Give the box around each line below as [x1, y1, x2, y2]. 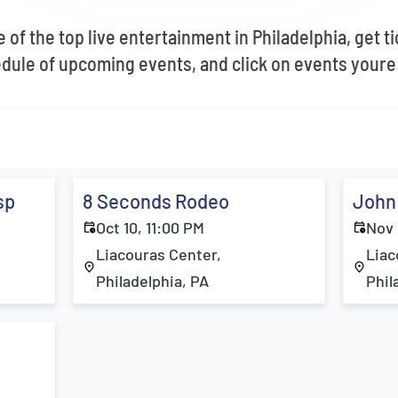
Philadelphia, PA [96, 271, 210, 291]
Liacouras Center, [96, 244, 222, 264]
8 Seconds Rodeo [83, 189, 230, 212]
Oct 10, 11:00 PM [96, 218, 205, 237]
